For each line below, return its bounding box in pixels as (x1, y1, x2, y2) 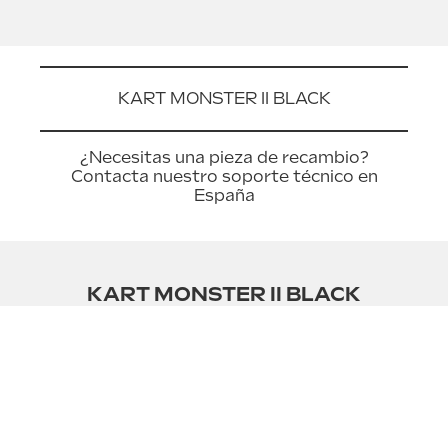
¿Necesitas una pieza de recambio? (79, 148, 369, 167)
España (193, 186, 255, 205)
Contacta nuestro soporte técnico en (70, 167, 378, 186)
